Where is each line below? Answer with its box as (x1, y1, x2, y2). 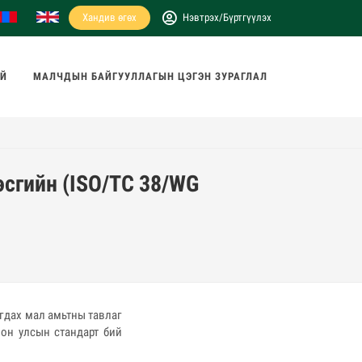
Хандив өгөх (82, 11, 137, 23)
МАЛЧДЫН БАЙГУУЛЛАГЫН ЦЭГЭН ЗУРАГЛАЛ (33, 70, 267, 82)
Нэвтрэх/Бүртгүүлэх (182, 11, 271, 23)
